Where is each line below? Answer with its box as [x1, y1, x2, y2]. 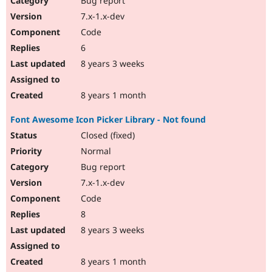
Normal [78, 145, 111, 157]
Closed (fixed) [78, 129, 135, 141]
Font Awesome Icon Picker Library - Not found [10, 114, 206, 126]
